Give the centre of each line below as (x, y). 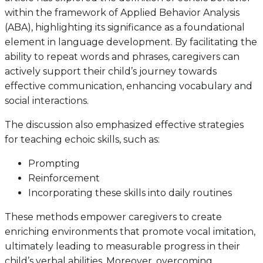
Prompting (54, 164)
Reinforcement (64, 178)
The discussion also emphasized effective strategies (124, 125)
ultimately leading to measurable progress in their (122, 247)
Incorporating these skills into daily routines (130, 193)
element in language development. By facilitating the (131, 42)
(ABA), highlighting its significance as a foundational (125, 28)
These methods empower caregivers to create (113, 217)
